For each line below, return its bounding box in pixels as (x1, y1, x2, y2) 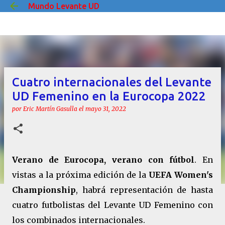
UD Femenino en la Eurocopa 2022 (12, 89, 206, 103)
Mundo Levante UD (28, 2, 99, 11)
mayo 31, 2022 (85, 105, 126, 113)
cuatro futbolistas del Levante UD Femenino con (12, 200, 213, 210)
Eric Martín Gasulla (23, 105, 77, 113)
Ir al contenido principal (69, 8, 156, 17)
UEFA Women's (149, 170, 213, 180)
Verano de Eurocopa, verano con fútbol (12, 155, 195, 165)
